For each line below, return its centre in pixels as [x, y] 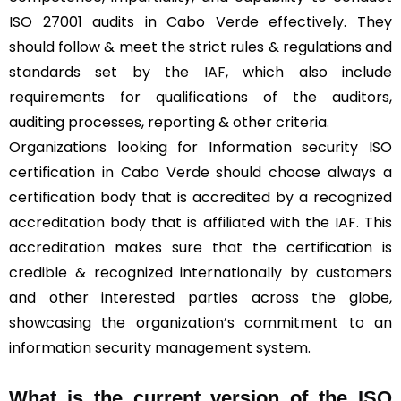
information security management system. [162, 347]
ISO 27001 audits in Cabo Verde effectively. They [200, 21]
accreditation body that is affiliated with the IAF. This [200, 222]
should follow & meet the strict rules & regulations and [200, 47]
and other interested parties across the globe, [200, 297]
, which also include [309, 72]
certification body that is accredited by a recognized [200, 197]
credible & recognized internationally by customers [200, 272]
